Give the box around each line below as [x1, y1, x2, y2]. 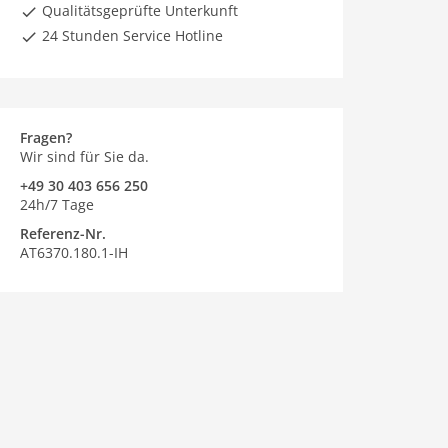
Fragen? [20, 128, 72, 147]
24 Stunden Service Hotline [38, 26, 223, 45]
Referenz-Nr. [20, 224, 106, 243]
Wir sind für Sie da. [20, 147, 149, 166]
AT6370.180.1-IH [20, 243, 128, 262]
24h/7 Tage [20, 195, 94, 214]
